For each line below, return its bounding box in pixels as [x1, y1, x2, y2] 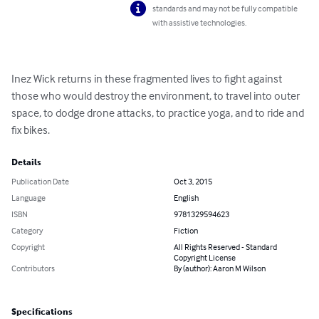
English [174, 192, 199, 204]
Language [11, 192, 46, 204]
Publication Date [11, 176, 69, 187]
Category [11, 225, 43, 236]
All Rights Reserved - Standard [174, 241, 277, 253]
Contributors [11, 263, 55, 274]
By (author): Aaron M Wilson [174, 263, 266, 274]
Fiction [174, 225, 198, 236]
